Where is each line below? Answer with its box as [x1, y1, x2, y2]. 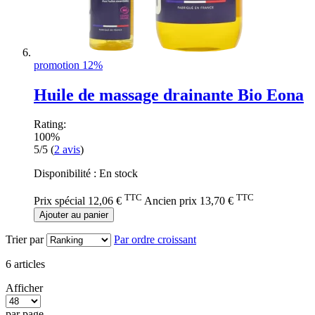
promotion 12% [34, 58, 103, 71]
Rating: [34, 118, 66, 131]
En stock [99, 167, 138, 180]
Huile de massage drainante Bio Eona [34, 85, 304, 104]
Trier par [6, 233, 44, 245]
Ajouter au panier [39, 209, 108, 220]
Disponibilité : [34, 167, 99, 180]
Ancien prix [144, 194, 197, 207]
